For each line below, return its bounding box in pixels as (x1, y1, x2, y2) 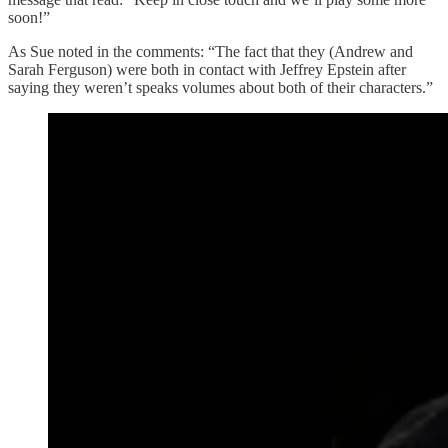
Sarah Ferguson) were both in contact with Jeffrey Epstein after (8, 61, 406, 79)
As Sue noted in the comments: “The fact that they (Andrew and (8, 43, 413, 61)
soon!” (8, 9, 50, 27)
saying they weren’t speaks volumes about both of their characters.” (8, 79, 433, 97)
